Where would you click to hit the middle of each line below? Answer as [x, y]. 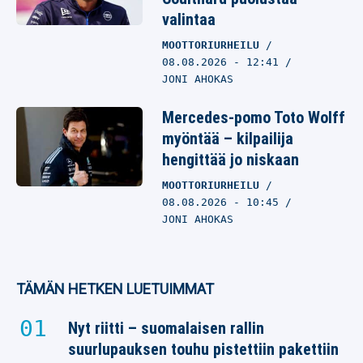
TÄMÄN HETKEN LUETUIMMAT [115, 289]
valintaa [189, 19]
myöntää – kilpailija [228, 139]
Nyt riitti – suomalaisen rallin [166, 328]
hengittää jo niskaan [231, 160]
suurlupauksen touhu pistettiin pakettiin [203, 349]
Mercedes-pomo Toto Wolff [254, 117]
